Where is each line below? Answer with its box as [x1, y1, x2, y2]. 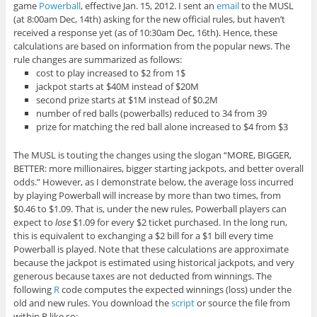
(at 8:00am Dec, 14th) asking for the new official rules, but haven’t [13, 12, 285, 25]
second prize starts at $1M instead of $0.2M [36, 93, 219, 106]
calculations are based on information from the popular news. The [13, 39, 290, 52]
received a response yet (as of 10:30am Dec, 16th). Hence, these [13, 25, 277, 39]
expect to [13, 216, 55, 229]
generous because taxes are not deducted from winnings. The [13, 270, 272, 283]
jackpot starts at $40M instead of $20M [36, 79, 200, 93]
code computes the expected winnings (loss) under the [59, 283, 292, 296]
